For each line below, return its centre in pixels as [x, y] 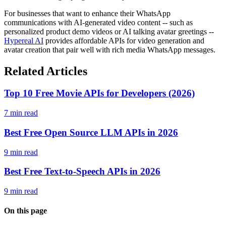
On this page [25, 211]
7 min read [21, 113]
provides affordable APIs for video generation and [124, 40]
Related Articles [46, 71]
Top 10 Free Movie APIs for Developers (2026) [99, 93]
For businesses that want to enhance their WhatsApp [87, 13]
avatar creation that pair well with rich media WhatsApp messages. [110, 49]
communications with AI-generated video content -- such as [98, 22]
